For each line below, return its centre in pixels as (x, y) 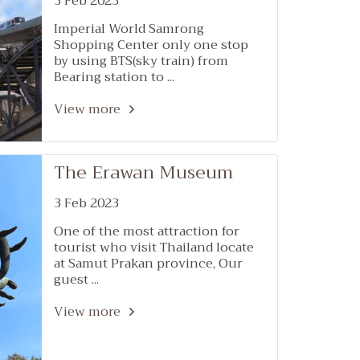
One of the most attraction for (147, 231)
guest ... (76, 280)
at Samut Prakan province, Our (148, 264)
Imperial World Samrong (129, 29)
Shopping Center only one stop (151, 45)
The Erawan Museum (143, 173)
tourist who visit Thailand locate (154, 247)
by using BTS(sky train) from (141, 61)
